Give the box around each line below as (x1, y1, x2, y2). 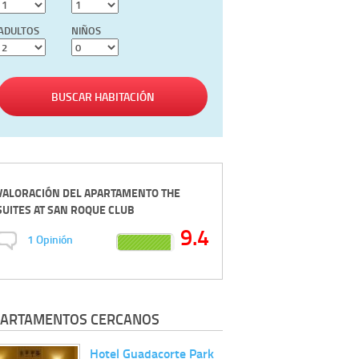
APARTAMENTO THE (84, 184, 180, 201)
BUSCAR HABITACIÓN (50, 88, 155, 106)
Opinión (35, 231, 73, 248)
